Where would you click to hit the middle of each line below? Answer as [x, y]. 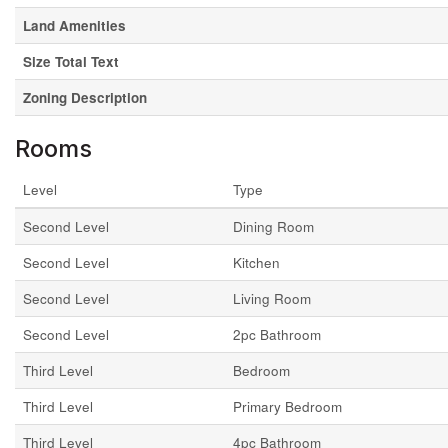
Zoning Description [85, 97]
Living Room [272, 298]
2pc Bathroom [277, 334]
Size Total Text [71, 61]
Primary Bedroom [287, 406]
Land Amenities [74, 25]
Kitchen [256, 262]
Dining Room [273, 226]
